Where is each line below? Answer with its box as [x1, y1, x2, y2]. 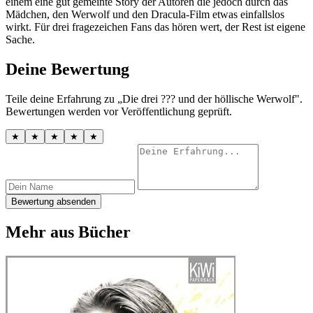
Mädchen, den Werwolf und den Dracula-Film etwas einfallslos [6, 8, 284, 21]
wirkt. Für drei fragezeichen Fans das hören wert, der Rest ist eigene [6, 21, 305, 34]
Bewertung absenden [11, 196, 96, 208]
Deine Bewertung [6, 60, 129, 79]
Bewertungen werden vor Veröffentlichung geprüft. [6, 105, 232, 118]
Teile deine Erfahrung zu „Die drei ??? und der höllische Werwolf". [6, 93, 303, 105]
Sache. [6, 34, 35, 46]
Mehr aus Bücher [6, 222, 131, 241]
